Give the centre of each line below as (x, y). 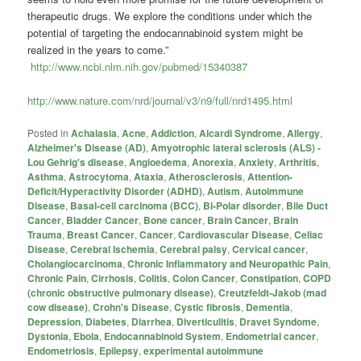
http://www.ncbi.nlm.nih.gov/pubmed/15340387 (139, 66)
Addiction (173, 133)
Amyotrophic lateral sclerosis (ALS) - (236, 147)
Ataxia (149, 176)
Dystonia (48, 336)
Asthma (46, 176)
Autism (224, 191)
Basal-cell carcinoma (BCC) (135, 205)
